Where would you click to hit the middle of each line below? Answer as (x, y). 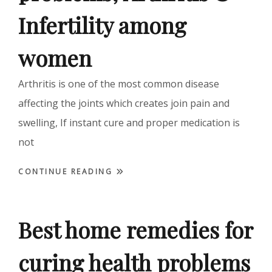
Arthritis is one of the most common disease (119, 84)
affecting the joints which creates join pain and (124, 104)
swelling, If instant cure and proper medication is (129, 123)
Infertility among (102, 25)
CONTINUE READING (67, 172)
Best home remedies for (135, 230)
